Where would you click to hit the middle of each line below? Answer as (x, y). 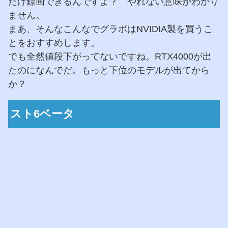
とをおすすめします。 (54, 43)
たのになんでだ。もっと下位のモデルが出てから (109, 70)
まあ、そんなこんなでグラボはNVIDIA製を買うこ (110, 29)
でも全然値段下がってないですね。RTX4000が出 (110, 57)
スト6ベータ (42, 114)
